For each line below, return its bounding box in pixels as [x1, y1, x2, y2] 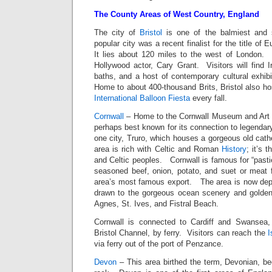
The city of [94, 28, 140, 38]
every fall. [190, 93, 227, 103]
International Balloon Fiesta [94, 93, 190, 103]
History [222, 144, 247, 154]
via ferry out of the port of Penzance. [94, 239, 223, 249]
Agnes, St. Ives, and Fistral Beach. [94, 199, 219, 209]
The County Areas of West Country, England [94, 10, 259, 19]
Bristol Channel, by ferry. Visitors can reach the [94, 228, 268, 238]
